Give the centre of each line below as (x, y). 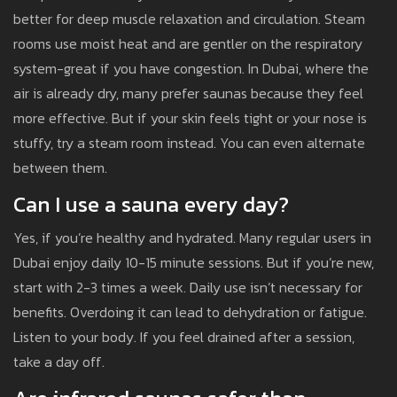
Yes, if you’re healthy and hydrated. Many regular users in (192, 238)
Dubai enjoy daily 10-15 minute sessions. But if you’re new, (194, 263)
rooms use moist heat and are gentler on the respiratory (188, 44)
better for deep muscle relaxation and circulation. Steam (189, 19)
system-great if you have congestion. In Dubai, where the (191, 69)
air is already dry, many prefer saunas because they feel (188, 93)
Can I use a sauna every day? (151, 205)
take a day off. (59, 362)
